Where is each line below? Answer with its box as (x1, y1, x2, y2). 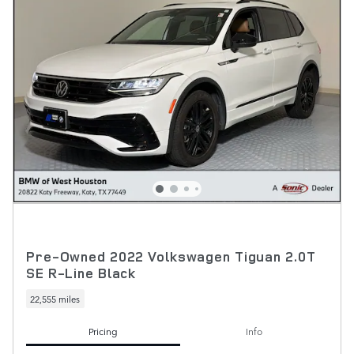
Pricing (88, 323, 118, 338)
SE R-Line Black (26, 264, 137, 283)
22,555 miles (30, 292, 81, 306)
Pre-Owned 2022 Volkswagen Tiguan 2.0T (26, 247, 316, 266)
